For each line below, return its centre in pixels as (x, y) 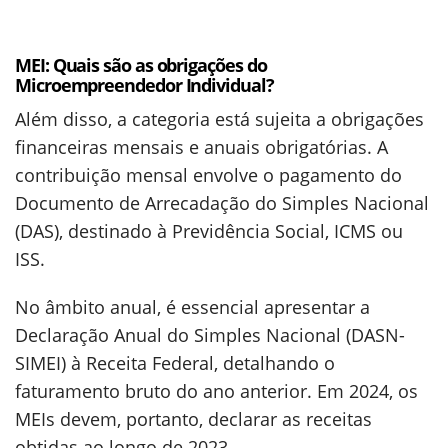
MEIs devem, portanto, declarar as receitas (193, 419)
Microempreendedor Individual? (144, 85)
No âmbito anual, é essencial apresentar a (192, 307)
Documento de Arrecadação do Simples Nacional (222, 203)
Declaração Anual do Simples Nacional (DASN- (210, 335)
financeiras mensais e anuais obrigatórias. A (201, 147)
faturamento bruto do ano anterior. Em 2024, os (216, 391)
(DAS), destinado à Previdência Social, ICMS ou (209, 231)
